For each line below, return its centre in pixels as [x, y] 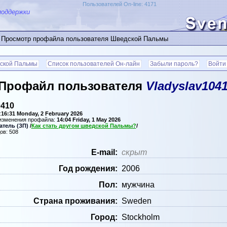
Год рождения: [88, 169]
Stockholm [140, 217]
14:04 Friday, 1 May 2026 [88, 120]
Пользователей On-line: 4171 [120, 4]
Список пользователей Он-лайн [94, 64]
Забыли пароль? [174, 64]
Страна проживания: [75, 201]
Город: [104, 217]
